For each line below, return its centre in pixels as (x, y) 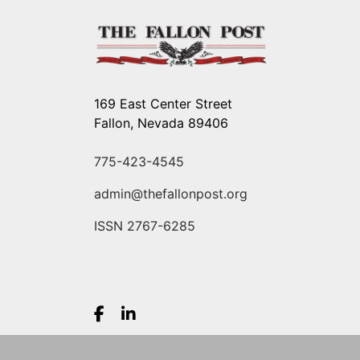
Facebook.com (154, 321)
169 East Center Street (163, 104)
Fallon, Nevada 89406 (161, 123)
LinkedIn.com (178, 321)
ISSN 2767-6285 (145, 226)
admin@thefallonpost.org (171, 194)
